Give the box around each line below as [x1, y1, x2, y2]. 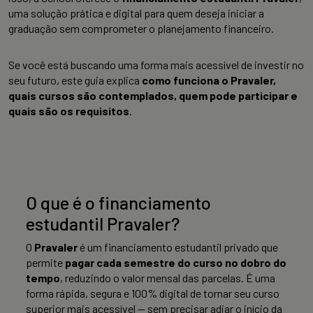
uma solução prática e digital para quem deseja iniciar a [8, 6, 264, 20]
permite [26, 256, 65, 270]
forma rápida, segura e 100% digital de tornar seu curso [26, 286, 279, 300]
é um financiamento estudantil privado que [78, 240, 278, 254]
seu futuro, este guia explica [8, 73, 142, 87]
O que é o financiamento [26, 192, 211, 214]
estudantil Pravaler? [26, 213, 180, 235]
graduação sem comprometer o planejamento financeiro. [8, 22, 274, 36]
